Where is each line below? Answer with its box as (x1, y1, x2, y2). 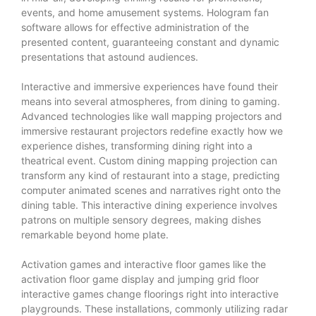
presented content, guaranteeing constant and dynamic (21, 35, 279, 48)
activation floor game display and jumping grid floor (21, 272, 259, 285)
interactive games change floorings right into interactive (21, 287, 279, 300)
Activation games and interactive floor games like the (21, 257, 266, 270)
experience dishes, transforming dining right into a (21, 139, 253, 152)
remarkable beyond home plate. (21, 228, 169, 241)
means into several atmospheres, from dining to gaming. (21, 95, 280, 107)
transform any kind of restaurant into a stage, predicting (21, 169, 280, 181)
